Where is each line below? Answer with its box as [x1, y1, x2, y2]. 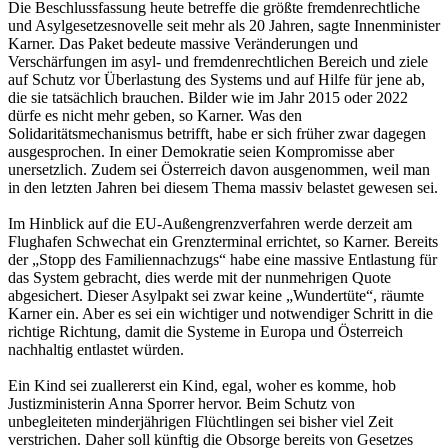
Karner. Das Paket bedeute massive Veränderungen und [8, 34, 358, 52]
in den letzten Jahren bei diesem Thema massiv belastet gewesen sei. [8, 178, 438, 196]
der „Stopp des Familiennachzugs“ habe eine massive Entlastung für [8, 250, 437, 268]
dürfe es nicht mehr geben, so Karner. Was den [8, 106, 302, 124]
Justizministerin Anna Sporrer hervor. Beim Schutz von [8, 394, 355, 412]
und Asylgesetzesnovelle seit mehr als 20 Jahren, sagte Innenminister [8, 16, 440, 34]
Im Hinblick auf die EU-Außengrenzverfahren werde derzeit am [8, 214, 412, 232]
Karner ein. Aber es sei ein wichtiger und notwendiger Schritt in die [8, 304, 433, 322]
